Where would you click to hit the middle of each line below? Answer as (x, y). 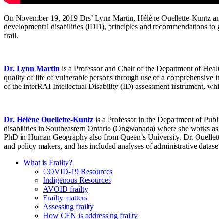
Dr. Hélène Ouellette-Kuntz (49, 119)
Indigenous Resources (77, 180)
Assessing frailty (68, 206)
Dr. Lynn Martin (32, 68)
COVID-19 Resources (78, 171)
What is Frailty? (48, 162)
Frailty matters (65, 197)
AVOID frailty (66, 189)
